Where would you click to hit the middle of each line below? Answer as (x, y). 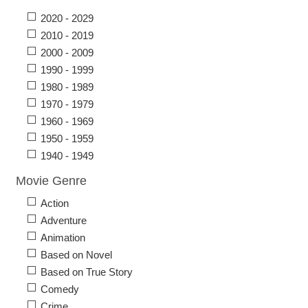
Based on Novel (76, 255)
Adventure (64, 221)
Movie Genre (51, 181)
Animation (63, 238)
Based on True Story (87, 272)
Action (55, 203)
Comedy (60, 289)
